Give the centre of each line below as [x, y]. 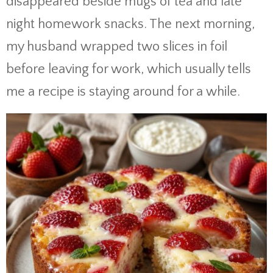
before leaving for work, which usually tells [129, 69]
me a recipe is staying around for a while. [123, 92]
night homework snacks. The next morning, [130, 24]
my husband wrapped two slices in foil [117, 47]
